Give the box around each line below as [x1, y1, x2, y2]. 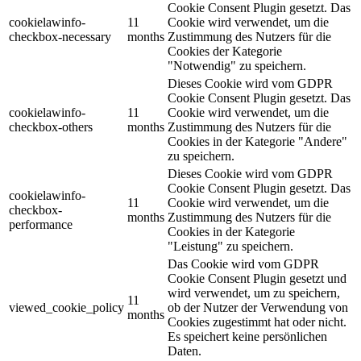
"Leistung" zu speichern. [168, 239, 293, 254]
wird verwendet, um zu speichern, [168, 286, 340, 301]
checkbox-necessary [9, 30, 111, 44]
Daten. [168, 344, 201, 359]
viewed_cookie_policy [9, 301, 124, 315]
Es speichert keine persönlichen [168, 330, 327, 344]
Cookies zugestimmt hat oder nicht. [168, 315, 346, 330]
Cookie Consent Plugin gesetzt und [168, 272, 346, 286]
